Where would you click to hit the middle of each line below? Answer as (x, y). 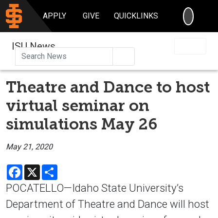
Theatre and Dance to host (108, 87)
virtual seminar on (78, 105)
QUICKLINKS (136, 16)
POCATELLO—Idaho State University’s (95, 188)
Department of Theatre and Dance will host (108, 204)
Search (140, 55)
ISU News (34, 46)
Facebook (39, 168)
